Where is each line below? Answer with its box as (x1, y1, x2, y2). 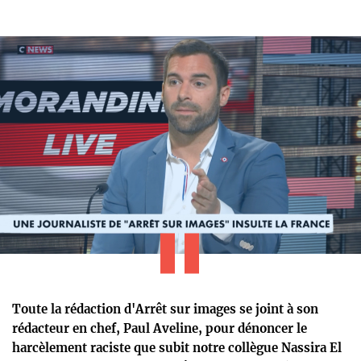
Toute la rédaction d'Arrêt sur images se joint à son (12, 301, 318, 317)
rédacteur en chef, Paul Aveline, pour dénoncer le (12, 320, 307, 336)
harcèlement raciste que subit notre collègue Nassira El (12, 339, 342, 355)
